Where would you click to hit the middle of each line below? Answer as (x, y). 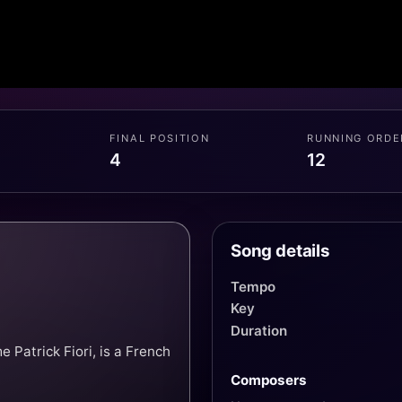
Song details (280, 250)
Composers (269, 380)
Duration (259, 330)
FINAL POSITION (159, 139)
